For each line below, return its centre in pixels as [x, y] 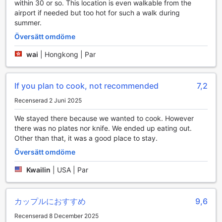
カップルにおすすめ [50, 201]
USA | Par [73, 170]
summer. [28, 23]
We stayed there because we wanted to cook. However [104, 118]
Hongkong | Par [70, 55]
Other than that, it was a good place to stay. [86, 138]
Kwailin [38, 170]
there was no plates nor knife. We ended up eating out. [103, 128]
